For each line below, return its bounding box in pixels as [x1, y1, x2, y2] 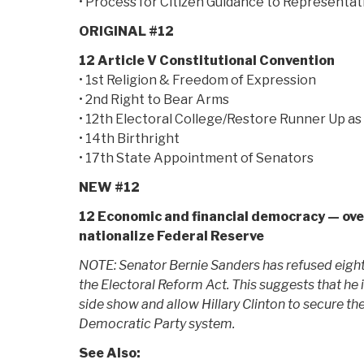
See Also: [79, 345, 141, 362]
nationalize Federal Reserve [79, 228, 264, 245]
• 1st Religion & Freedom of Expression [79, 72, 316, 89]
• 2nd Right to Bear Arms [79, 92, 229, 108]
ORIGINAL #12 [79, 24, 174, 40]
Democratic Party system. [79, 316, 235, 332]
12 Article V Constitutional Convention [79, 53, 335, 69]
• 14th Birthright [79, 131, 180, 147]
